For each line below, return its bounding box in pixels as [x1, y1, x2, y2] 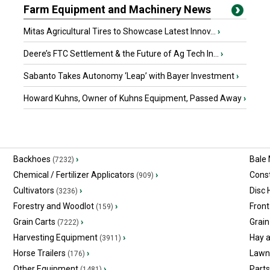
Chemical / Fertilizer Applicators [13, 170, 134, 180]
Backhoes [13, 154, 51, 164]
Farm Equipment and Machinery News [24, 3, 211, 16]
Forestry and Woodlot [13, 201, 94, 211]
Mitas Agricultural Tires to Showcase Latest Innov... [24, 27, 218, 36]
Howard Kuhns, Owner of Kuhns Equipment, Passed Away [24, 93, 243, 103]
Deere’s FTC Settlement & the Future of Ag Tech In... [24, 49, 221, 58]
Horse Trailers [13, 248, 66, 258]
